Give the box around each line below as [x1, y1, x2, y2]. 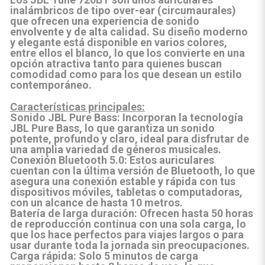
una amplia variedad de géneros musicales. [9, 143, 221, 156]
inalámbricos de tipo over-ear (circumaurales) [9, 4, 236, 17]
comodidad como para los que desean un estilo [9, 68, 242, 80]
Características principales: [9, 101, 145, 113]
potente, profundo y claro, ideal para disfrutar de [9, 132, 249, 145]
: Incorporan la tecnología [117, 111, 243, 124]
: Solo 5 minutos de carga [73, 250, 198, 262]
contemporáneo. [9, 79, 92, 91]
